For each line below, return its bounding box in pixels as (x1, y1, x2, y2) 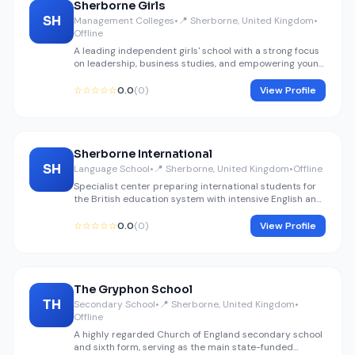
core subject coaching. (74, 205, 176, 218)
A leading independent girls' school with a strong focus (74, 44, 319, 57)
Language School (74, 162, 150, 175)
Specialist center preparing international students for (74, 180, 316, 193)
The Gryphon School (74, 282, 193, 296)
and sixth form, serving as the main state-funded (74, 341, 293, 353)
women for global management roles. (74, 70, 240, 82)
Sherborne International (74, 147, 212, 161)
